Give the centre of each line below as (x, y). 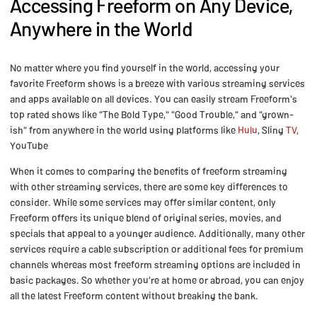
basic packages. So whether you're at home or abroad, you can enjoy (157, 279)
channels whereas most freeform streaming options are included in (155, 264)
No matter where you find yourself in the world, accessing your (145, 67)
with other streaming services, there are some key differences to (149, 186)
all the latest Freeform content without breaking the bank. (134, 295)
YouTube (29, 145)
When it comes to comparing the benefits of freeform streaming (149, 171)
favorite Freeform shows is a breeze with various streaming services (157, 83)
